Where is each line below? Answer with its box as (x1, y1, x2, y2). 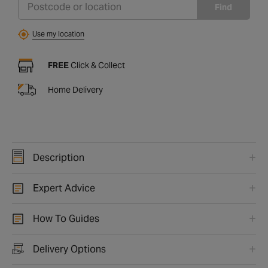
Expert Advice (33, 181, 95, 194)
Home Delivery (48, 84, 103, 95)
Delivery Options (33, 242, 106, 255)
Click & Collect (69, 59, 125, 71)
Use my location (32, 29, 84, 39)
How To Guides (33, 212, 99, 225)
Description (33, 151, 84, 164)
